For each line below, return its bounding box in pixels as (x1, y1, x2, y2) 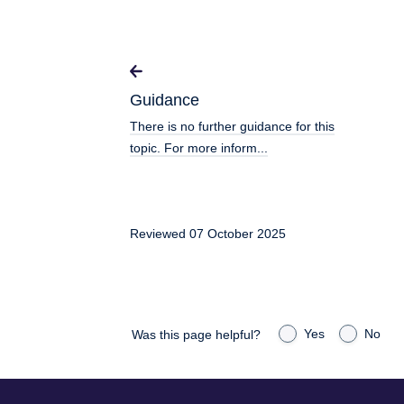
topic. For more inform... (130, 141, 268, 156)
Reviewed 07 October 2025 (130, 226, 286, 242)
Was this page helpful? (132, 327, 261, 343)
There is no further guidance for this (130, 119, 335, 134)
